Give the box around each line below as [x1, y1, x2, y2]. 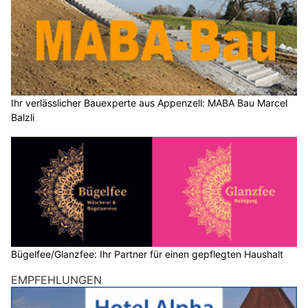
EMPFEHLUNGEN [11, 272, 102, 287]
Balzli [11, 111, 34, 124]
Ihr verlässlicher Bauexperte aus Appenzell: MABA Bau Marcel [11, 97, 287, 109]
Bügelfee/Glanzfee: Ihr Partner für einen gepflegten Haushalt [11, 247, 283, 260]
